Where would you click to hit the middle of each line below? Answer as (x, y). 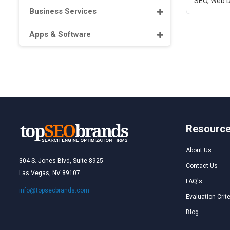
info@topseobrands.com (54, 190)
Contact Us (202, 166)
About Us (199, 150)
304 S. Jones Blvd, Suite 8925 (61, 161)
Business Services (63, 11)
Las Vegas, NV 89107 (50, 173)
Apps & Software (60, 34)
